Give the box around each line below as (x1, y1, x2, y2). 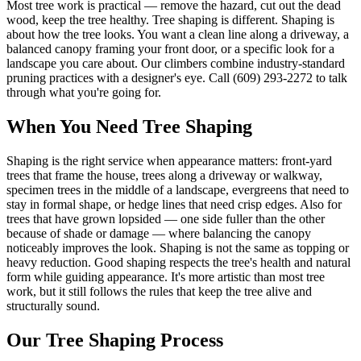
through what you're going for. (6, 85, 161, 99)
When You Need (6, 115, 143, 137)
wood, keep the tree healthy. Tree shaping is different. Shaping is (6, 12, 334, 27)
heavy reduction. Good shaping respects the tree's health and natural (6, 255, 351, 269)
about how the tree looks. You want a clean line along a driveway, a (6, 27, 349, 41)
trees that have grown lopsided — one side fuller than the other (6, 211, 325, 226)
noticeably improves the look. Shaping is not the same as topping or (6, 240, 349, 255)
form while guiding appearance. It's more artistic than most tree (6, 269, 325, 284)
